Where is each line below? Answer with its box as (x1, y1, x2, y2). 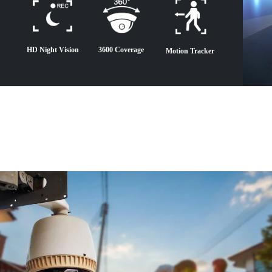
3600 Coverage (98, 46, 144, 55)
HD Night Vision (26, 46, 79, 55)
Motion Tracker (166, 47, 215, 55)
